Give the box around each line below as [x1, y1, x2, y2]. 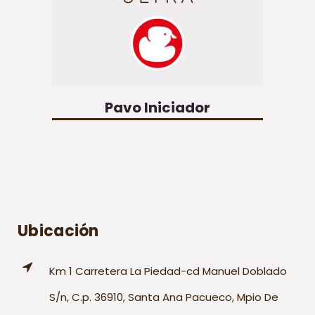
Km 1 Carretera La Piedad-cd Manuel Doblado [49, 264, 287, 278]
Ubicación [18, 220, 99, 242]
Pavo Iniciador [105, 98, 210, 117]
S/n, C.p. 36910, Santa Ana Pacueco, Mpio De [49, 290, 278, 304]
